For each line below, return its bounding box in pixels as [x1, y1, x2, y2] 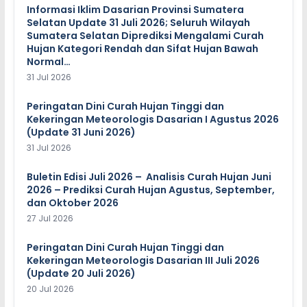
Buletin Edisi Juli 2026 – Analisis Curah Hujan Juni [26, 170, 271, 184]
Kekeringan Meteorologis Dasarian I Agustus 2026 [26, 112, 279, 127]
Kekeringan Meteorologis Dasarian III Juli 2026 [26, 254, 260, 268]
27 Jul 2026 [26, 212, 73, 225]
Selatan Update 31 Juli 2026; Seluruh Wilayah [26, 16, 250, 30]
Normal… [26, 55, 71, 69]
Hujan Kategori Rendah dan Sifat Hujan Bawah [26, 42, 258, 56]
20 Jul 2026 [26, 283, 74, 295]
